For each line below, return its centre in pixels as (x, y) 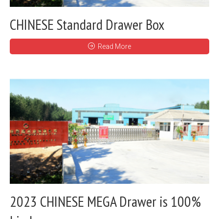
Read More (114, 46)
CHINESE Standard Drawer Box (87, 24)
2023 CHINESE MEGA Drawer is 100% (105, 201)
